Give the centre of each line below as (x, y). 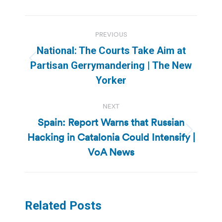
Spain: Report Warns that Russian (111, 123)
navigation (64, 48)
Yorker (111, 81)
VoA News (111, 152)
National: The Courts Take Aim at (111, 51)
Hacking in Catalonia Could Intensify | (111, 138)
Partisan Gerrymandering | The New (111, 66)
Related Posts (63, 206)
